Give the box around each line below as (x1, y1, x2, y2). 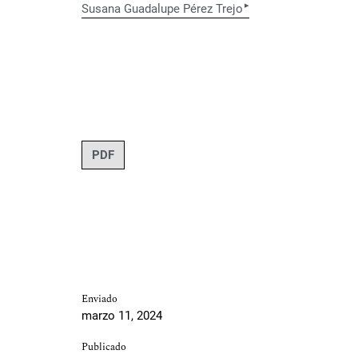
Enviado (82, 291, 117, 307)
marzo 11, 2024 (82, 308, 162, 323)
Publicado (82, 339, 126, 355)
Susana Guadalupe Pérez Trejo (82, 2, 243, 17)
